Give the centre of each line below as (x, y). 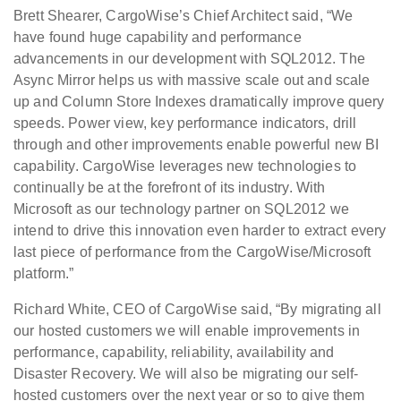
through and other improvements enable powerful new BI (196, 145)
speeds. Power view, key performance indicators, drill (185, 123)
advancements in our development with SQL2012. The (189, 59)
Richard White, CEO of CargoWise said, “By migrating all (197, 309)
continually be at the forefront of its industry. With (170, 188)
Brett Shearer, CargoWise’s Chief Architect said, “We (183, 16)
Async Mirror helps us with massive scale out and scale (192, 80)
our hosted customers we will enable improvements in (187, 331)
